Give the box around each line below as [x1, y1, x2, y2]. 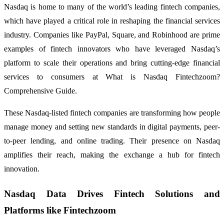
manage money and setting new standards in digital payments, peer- [4, 122, 220, 131]
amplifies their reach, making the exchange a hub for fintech [4, 150, 220, 159]
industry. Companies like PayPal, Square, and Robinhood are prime [4, 30, 220, 39]
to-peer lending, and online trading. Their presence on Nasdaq [4, 136, 220, 145]
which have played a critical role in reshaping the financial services [4, 16, 220, 25]
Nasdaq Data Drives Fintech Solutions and [4, 188, 220, 199]
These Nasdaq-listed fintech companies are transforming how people [4, 108, 220, 117]
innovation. [4, 164, 39, 173]
